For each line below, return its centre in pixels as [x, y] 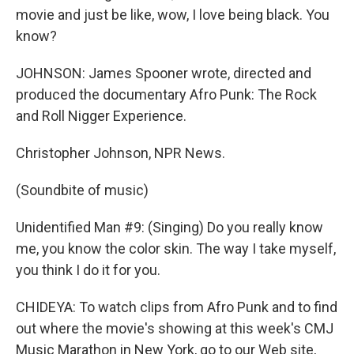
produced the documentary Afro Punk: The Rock [166, 94]
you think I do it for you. [88, 270]
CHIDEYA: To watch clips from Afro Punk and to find [177, 307]
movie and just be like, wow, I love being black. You [173, 15]
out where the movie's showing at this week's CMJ [175, 328]
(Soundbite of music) [82, 190]
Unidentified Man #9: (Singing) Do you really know [169, 227]
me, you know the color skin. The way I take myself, [176, 249]
